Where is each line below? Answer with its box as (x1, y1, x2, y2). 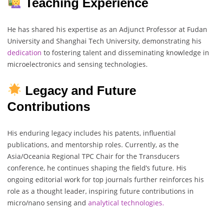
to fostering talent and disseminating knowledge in (42, 47, 209, 57)
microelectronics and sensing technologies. (7, 59, 148, 69)
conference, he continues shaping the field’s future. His (7, 163, 186, 172)
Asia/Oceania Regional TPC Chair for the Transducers (7, 151, 180, 161)
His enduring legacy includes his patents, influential (7, 128, 176, 138)
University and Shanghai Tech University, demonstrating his (7, 36, 201, 46)
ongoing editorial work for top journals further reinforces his (7, 174, 204, 184)
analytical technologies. (88, 198, 164, 207)
